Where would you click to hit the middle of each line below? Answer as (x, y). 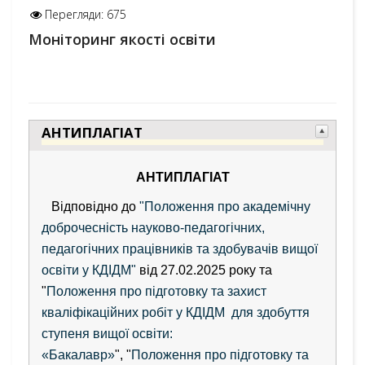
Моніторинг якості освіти (122, 39)
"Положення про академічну (225, 206)
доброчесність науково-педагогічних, (153, 227)
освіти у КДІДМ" (89, 270)
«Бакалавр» (78, 354)
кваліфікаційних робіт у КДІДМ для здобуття (176, 312)
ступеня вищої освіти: (107, 333)
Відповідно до (90, 206)
